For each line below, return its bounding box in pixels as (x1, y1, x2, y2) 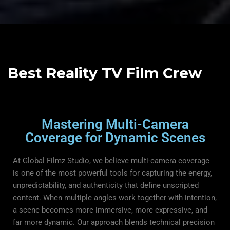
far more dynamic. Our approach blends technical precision (13, 217, 215, 227)
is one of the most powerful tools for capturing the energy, (13, 168, 212, 178)
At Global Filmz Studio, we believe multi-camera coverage (13, 156, 209, 165)
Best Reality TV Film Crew (8, 64, 202, 82)
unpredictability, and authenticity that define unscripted (13, 180, 199, 190)
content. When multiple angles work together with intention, (13, 193, 217, 202)
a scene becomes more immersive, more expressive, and (13, 205, 207, 215)
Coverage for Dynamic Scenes (25, 129, 205, 145)
